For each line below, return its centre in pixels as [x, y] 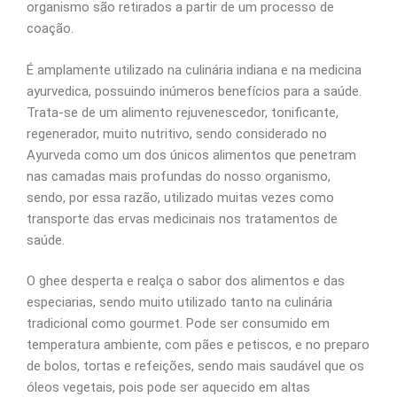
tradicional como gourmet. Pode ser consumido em [178, 323]
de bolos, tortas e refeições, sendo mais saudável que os [195, 366]
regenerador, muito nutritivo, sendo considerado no [177, 133]
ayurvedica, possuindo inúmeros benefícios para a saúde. [194, 91]
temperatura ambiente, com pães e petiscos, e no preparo [198, 345]
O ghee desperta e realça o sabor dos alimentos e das [186, 281]
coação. [50, 28]
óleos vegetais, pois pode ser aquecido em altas [168, 387]
